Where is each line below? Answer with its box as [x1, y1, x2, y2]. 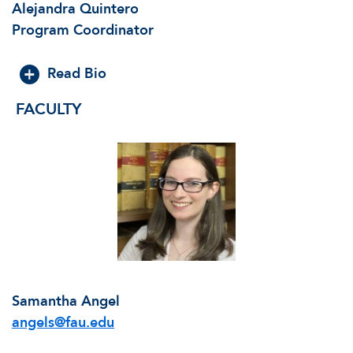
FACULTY [16, 98, 82, 120]
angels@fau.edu [12, 312, 114, 333]
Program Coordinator [12, 20, 154, 40]
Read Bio [47, 63, 106, 84]
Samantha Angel [12, 291, 120, 311]
